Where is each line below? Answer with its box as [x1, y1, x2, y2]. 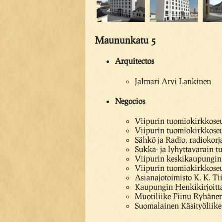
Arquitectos [115, 56, 154, 66]
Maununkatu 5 [95, 34, 156, 46]
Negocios [115, 96, 145, 106]
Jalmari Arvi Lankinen [135, 76, 211, 86]
